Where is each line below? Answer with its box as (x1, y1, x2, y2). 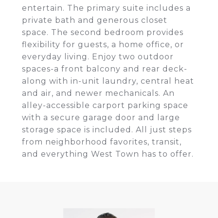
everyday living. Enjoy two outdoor (22, 52, 174, 61)
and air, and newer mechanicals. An (22, 89, 175, 98)
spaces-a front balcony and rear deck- (22, 64, 187, 73)
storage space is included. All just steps (22, 125, 192, 134)
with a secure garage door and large (22, 113, 180, 122)
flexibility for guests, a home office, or (22, 40, 184, 49)
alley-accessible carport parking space (22, 101, 188, 110)
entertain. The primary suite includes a (22, 3, 191, 13)
